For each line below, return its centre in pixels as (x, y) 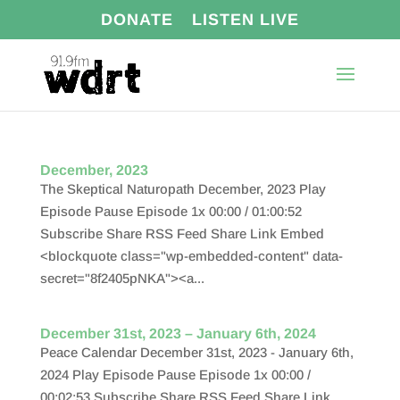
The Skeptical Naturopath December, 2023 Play (183, 189)
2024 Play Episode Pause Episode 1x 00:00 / (175, 375)
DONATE (137, 19)
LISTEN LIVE (245, 19)
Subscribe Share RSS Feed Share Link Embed (182, 233)
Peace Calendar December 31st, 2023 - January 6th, (196, 352)
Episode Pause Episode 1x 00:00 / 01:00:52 (171, 211)
